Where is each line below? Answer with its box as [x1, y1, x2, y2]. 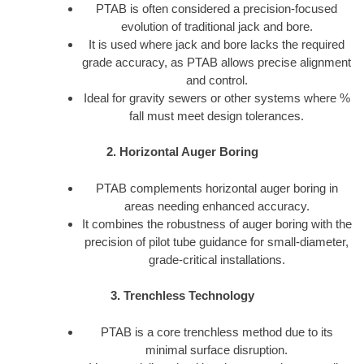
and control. [185, 72, 248, 87]
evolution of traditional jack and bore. [120, 19, 313, 33]
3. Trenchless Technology [110, 288, 254, 303]
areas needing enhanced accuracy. [123, 198, 310, 213]
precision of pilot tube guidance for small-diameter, [84, 234, 349, 249]
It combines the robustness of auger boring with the [81, 216, 352, 231]
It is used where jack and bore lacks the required [89, 37, 344, 51]
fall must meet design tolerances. [129, 108, 304, 123]
